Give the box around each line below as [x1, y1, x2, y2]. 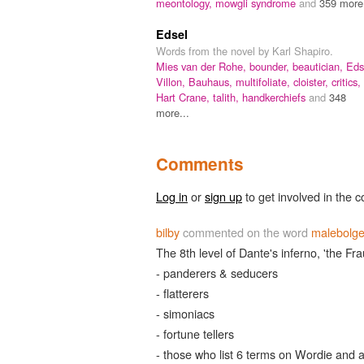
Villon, [156, 73, 188, 89]
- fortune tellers [156, 324, 234, 342]
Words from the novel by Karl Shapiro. [156, 42, 333, 58]
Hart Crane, [156, 89, 213, 105]
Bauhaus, [188, 73, 236, 89]
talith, [213, 89, 242, 105]
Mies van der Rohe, [156, 58, 249, 74]
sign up [205, 187, 242, 205]
